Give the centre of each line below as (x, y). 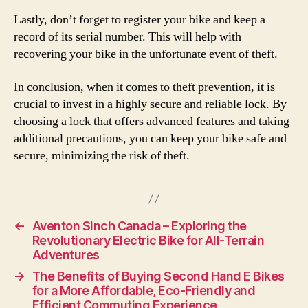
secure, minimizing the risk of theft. (102, 155)
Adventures (66, 254)
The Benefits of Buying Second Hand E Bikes (158, 276)
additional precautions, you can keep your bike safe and (150, 138)
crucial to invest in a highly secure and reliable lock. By (150, 104)
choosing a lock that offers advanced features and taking (152, 121)
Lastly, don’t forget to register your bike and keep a (140, 20)
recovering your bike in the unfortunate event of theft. (146, 54)
